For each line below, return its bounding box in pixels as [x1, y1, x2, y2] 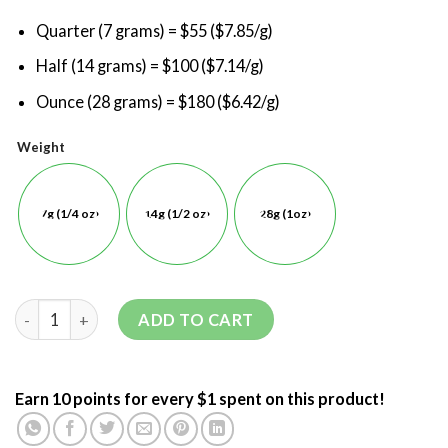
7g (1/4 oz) [39, 206, 99, 222]
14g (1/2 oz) [144, 206, 210, 222]
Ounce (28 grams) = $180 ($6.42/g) [36, 92, 281, 112]
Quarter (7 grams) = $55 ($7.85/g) [36, 20, 274, 40]
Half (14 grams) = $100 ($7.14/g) [36, 56, 265, 76]
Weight [17, 139, 65, 156]
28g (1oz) [259, 206, 311, 222]
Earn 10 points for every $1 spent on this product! [15, 389, 385, 409]
